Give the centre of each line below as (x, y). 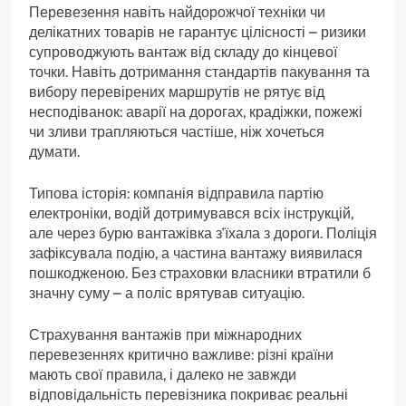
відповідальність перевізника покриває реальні (188, 394)
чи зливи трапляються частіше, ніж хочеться (177, 131)
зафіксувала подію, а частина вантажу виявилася (196, 253)
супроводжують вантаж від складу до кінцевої (183, 52)
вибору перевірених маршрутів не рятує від (177, 92)
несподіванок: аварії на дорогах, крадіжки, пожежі (196, 111)
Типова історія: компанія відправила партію (176, 193)
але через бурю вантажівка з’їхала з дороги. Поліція (203, 233)
